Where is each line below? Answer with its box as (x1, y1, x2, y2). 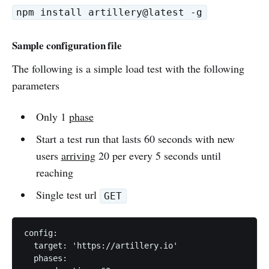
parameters (12, 78, 59, 92)
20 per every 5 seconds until (95, 148, 221, 163)
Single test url (35, 187, 100, 202)
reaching (35, 165, 73, 180)
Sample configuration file (12, 38, 122, 53)
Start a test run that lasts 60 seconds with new (35, 131, 235, 146)
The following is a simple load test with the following (12, 61, 244, 76)
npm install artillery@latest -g (16, 6, 203, 18)
